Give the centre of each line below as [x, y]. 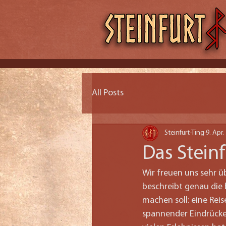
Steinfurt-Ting [184, 133]
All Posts [108, 93]
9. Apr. [215, 133]
